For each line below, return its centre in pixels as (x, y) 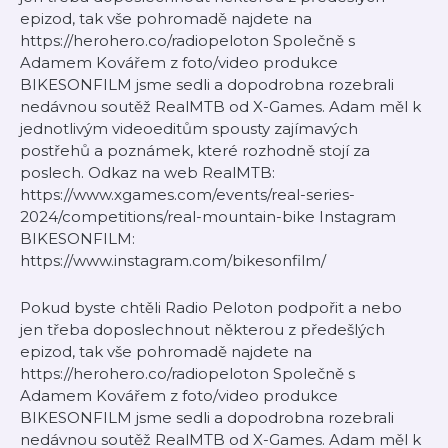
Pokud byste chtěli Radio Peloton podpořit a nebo (211, 307)
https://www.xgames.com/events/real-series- (187, 194)
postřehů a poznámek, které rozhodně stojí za (195, 150)
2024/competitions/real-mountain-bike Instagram (208, 216)
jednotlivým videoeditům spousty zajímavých (189, 128)
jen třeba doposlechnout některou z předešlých (202, 329)
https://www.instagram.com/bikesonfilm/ (173, 260)
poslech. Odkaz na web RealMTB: (147, 172)
